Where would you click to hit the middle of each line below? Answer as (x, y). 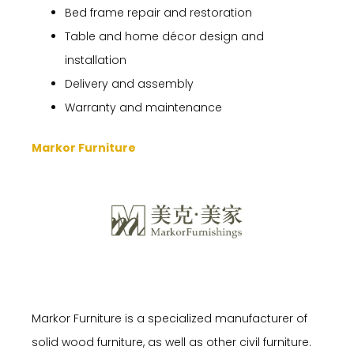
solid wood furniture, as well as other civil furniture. (171, 342)
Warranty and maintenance (143, 107)
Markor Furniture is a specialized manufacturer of (169, 318)
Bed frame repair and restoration (158, 12)
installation (96, 60)
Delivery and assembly (129, 83)
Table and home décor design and (164, 36)
